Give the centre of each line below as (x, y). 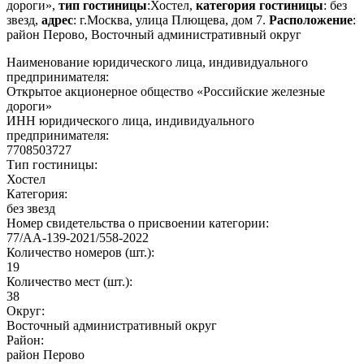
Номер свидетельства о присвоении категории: (139, 223)
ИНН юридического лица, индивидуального (130, 120)
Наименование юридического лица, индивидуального (157, 62)
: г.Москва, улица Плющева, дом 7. (171, 19)
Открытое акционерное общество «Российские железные (166, 91)
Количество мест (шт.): (71, 281)
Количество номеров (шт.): (82, 252)
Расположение (311, 19)
